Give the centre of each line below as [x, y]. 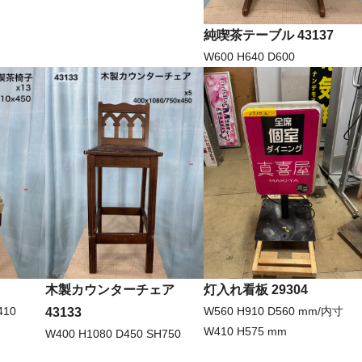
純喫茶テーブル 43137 [269, 36]
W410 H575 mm [245, 331]
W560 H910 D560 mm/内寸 [274, 311]
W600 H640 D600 [249, 57]
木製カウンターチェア [110, 289]
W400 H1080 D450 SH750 [113, 333]
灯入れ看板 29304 [256, 289]
